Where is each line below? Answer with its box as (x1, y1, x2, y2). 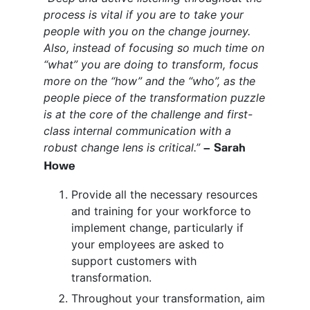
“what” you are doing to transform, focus (44, 57, 258, 71)
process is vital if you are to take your (44, 7, 244, 21)
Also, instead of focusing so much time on (44, 40, 264, 55)
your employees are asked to (71, 237, 224, 251)
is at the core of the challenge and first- (44, 107, 253, 121)
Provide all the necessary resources (71, 187, 257, 201)
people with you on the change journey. (44, 24, 250, 38)
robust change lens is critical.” (44, 140, 203, 154)
